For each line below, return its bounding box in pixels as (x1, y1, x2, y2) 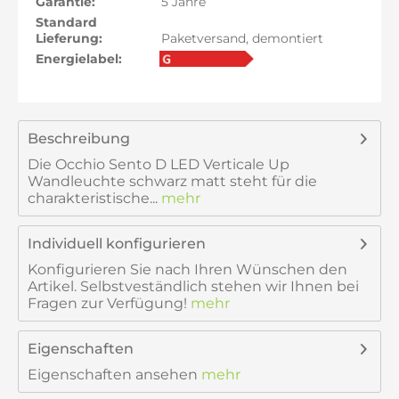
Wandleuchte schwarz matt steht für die (28, 173, 317, 190)
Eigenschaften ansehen (28, 366, 198, 383)
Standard (36, 14, 97, 30)
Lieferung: (36, 30, 102, 46)
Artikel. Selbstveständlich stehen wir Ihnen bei (28, 278, 359, 295)
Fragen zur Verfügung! (28, 295, 187, 312)
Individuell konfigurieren (28, 235, 206, 252)
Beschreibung (28, 130, 130, 147)
